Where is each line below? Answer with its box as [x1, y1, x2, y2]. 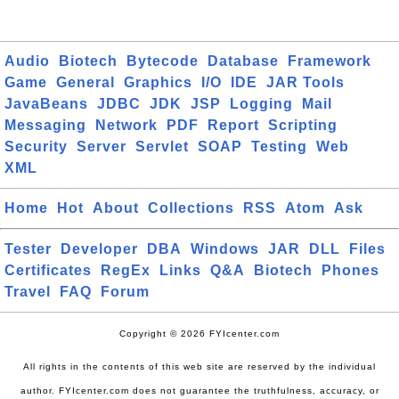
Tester [4, 241, 52, 256]
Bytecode [126, 53, 199, 69]
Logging [230, 96, 293, 111]
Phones [322, 263, 379, 278]
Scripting [268, 118, 338, 133]
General [56, 75, 115, 90]
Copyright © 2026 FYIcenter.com [119, 329, 280, 338]
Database [208, 53, 279, 69]
